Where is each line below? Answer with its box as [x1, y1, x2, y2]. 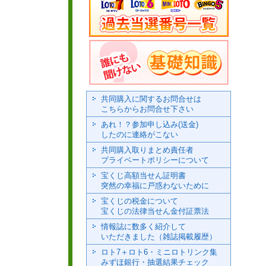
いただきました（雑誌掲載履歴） [101, 232, 217, 241]
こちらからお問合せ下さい [101, 104, 194, 113]
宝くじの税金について [101, 197, 178, 205]
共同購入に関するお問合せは [101, 94, 201, 103]
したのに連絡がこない [101, 130, 178, 139]
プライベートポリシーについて [101, 156, 209, 164]
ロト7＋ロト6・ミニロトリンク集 [101, 248, 217, 256]
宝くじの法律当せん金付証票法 [101, 207, 209, 216]
